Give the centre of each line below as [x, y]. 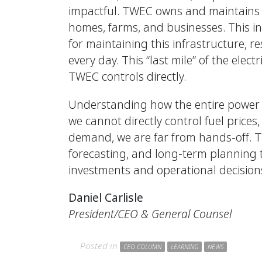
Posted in [100, 246]
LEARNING [185, 247]
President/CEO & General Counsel [150, 213]
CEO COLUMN [142, 247]
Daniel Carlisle [106, 197]
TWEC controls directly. [127, 77]
